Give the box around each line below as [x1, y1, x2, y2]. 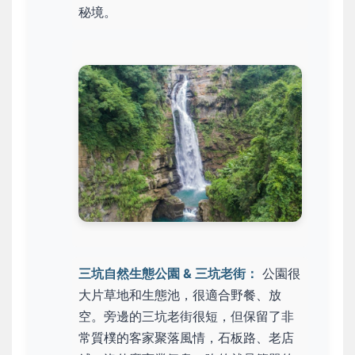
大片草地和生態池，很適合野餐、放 [78, 287, 281, 303]
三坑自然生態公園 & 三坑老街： [78, 265, 258, 282]
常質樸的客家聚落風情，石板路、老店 [78, 330, 294, 346]
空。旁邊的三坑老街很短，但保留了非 [78, 308, 294, 325]
